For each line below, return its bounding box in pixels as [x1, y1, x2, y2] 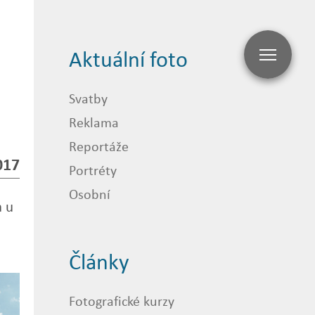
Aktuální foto [69, 44, 188, 74]
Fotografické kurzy [69, 291, 174, 310]
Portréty [69, 160, 117, 179]
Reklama [69, 112, 119, 131]
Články [69, 246, 129, 276]
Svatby [69, 89, 108, 108]
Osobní [69, 184, 110, 203]
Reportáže [69, 136, 129, 155]
